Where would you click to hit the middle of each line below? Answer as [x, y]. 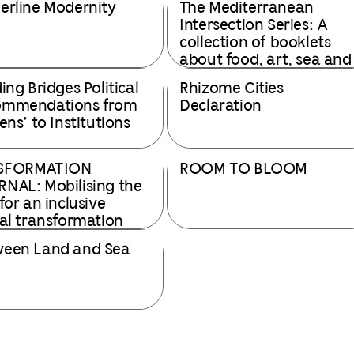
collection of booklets [255, 43]
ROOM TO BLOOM [244, 169]
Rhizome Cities [232, 89]
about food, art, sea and [265, 60]
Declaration [220, 106]
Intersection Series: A [254, 26]
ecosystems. [223, 78]
